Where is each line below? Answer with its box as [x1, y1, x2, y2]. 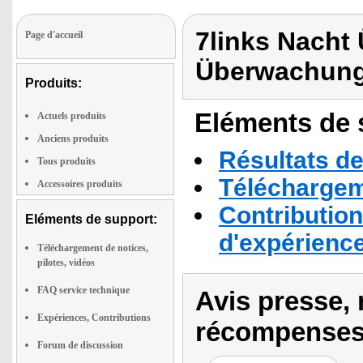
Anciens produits [37, 133, 109, 144]
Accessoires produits [37, 178, 122, 190]
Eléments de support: [25, 212, 157, 226]
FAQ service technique [37, 284, 130, 296]
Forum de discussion [37, 340, 123, 351]
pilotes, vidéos [37, 257, 95, 268]
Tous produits [37, 156, 96, 167]
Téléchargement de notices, [37, 242, 148, 254]
